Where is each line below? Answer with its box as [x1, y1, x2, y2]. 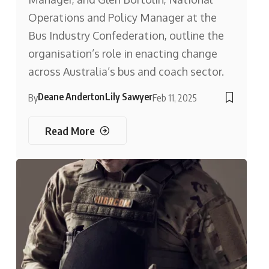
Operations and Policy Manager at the [28, 11, 217, 25]
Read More [44, 123, 95, 138]
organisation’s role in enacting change [28, 47, 217, 61]
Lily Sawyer [104, 91, 153, 103]
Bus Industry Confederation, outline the [28, 29, 224, 43]
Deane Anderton [37, 91, 104, 103]
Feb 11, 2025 [152, 92, 197, 104]
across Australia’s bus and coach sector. [28, 65, 224, 79]
